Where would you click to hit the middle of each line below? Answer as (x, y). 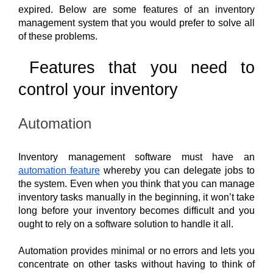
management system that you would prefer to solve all (136, 23)
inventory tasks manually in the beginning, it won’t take (136, 197)
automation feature (59, 170)
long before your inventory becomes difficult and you (136, 210)
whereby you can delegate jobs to (177, 170)
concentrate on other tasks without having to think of (136, 264)
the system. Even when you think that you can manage (136, 183)
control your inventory (101, 89)
